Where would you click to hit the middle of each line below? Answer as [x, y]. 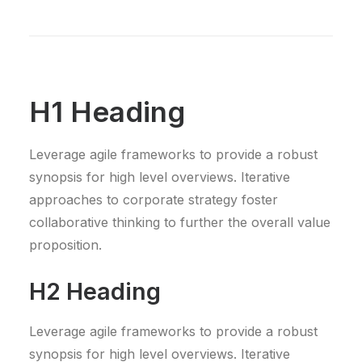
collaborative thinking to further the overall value [180, 222]
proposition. [65, 245]
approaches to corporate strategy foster [154, 200]
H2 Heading [95, 291]
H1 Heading [107, 112]
